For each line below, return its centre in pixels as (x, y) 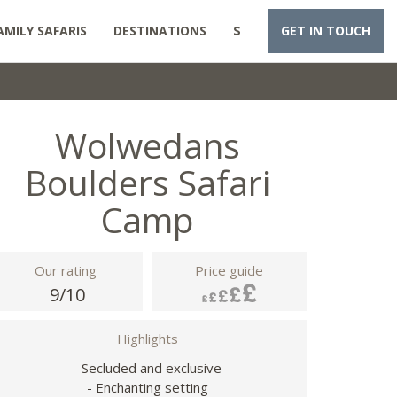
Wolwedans (147, 145)
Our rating (65, 270)
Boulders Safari (147, 182)
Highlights (147, 339)
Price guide (229, 270)
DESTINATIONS (160, 31)
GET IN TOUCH (326, 31)
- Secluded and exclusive (147, 368)
